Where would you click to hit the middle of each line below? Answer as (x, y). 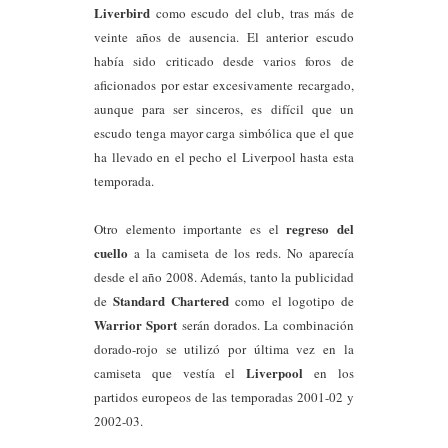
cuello (111, 252)
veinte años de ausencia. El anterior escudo (224, 37)
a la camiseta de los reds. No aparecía (241, 253)
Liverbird (125, 12)
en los (328, 373)
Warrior (118, 324)
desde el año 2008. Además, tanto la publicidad (224, 277)
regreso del (320, 228)
